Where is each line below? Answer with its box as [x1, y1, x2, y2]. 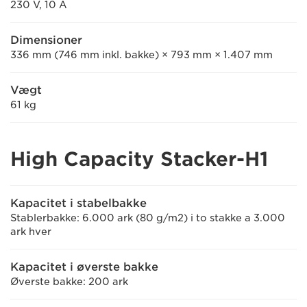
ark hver [10, 226, 51, 237]
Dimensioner [10, 34, 82, 47]
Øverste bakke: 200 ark [10, 276, 128, 287]
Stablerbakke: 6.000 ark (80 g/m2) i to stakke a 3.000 [10, 212, 285, 223]
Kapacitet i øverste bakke [10, 260, 158, 273]
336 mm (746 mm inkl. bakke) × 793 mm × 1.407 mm [10, 49, 273, 60]
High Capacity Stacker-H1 [10, 147, 268, 171]
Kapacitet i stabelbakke [10, 197, 147, 210]
